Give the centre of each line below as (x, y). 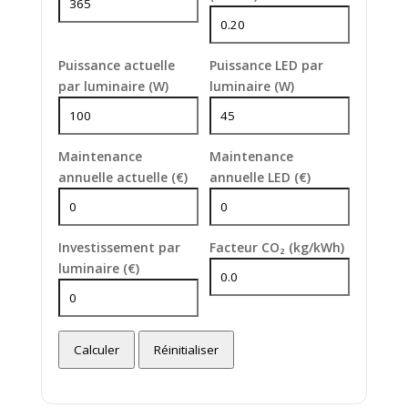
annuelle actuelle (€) (122, 177)
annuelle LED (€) (260, 177)
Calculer (96, 350)
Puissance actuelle (116, 65)
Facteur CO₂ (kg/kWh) (276, 247)
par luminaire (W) (113, 86)
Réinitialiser (186, 350)
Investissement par (119, 247)
